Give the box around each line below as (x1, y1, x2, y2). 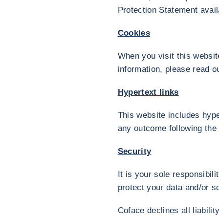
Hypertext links (117, 88, 179, 97)
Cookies (117, 28, 151, 38)
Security (117, 147, 152, 156)
